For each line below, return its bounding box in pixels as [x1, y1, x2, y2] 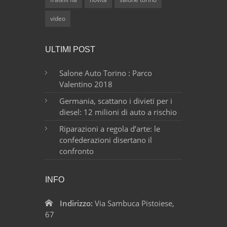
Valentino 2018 [59, 79, 112, 89]
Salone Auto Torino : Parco [59, 67, 152, 78]
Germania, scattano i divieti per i [59, 95, 172, 106]
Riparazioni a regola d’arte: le [59, 123, 160, 134]
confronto [59, 145, 94, 156]
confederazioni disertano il [59, 134, 152, 145]
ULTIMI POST [45, 45, 95, 54]
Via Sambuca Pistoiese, [95, 198, 174, 208]
